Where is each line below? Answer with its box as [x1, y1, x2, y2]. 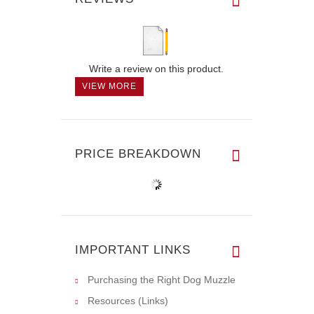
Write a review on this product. [88, 62, 224, 74]
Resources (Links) [88, 294, 168, 306]
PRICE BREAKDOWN [75, 146, 201, 161]
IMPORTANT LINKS [75, 243, 191, 257]
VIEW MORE [82, 81, 137, 91]
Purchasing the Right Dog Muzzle [88, 273, 235, 285]
